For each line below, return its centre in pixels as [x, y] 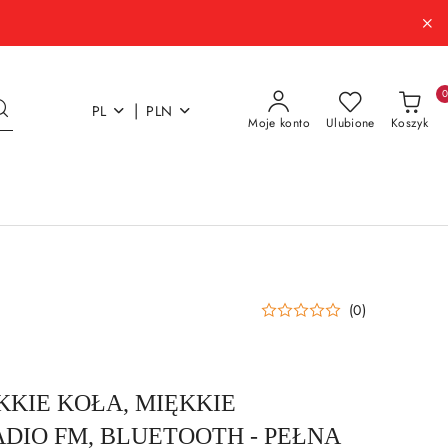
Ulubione [350, 123]
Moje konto [279, 123]
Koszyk [409, 123]
